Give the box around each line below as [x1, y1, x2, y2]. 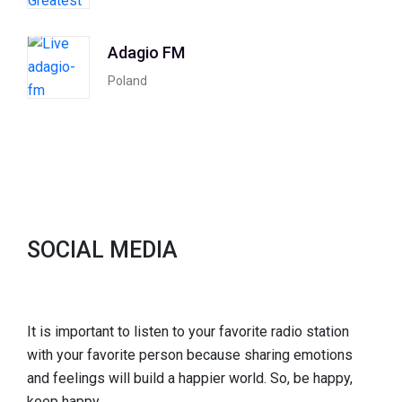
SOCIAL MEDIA [27, 237, 178, 264]
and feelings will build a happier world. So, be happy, [27, 369, 353, 387]
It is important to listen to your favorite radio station [27, 322, 349, 340]
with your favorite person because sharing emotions [27, 345, 353, 363]
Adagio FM [108, 42, 185, 62]
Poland [108, 73, 147, 88]
